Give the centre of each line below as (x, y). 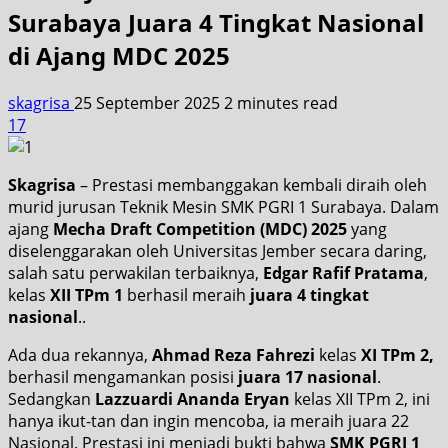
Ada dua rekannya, (80, 354)
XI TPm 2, (397, 354)
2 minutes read (281, 102)
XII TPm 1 (86, 294)
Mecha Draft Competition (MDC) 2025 (200, 228)
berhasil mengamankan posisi (123, 376)
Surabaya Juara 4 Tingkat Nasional (216, 22)
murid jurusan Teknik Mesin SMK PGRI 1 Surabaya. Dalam (223, 206)
